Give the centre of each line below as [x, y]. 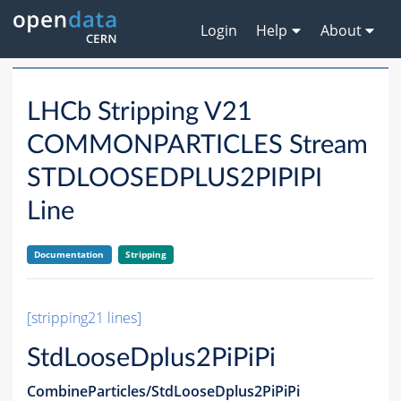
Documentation [69, 255]
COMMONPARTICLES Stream [197, 146]
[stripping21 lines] [84, 318]
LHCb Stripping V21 [140, 113]
